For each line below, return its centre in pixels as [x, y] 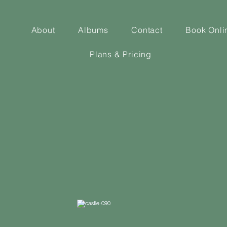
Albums [93, 30]
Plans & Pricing [120, 54]
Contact [147, 30]
